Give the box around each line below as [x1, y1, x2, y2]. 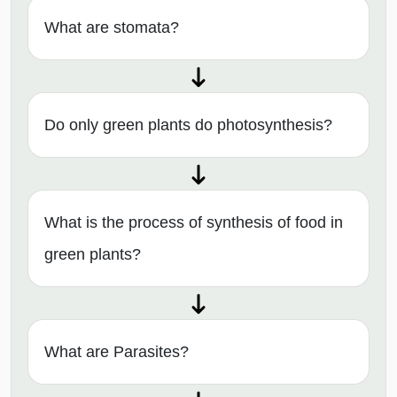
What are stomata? [44, 18, 179, 36]
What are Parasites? [44, 342, 189, 361]
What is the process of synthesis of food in [44, 213, 343, 231]
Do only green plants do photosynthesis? [44, 115, 332, 134]
